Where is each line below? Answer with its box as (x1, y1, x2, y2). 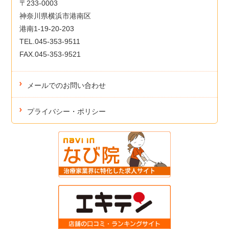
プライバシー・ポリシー (27, 107, 106, 116)
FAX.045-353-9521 (19, 50, 81, 58)
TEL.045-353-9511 (19, 37, 81, 45)
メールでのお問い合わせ (27, 81, 106, 89)
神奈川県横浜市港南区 (19, 11, 91, 20)
